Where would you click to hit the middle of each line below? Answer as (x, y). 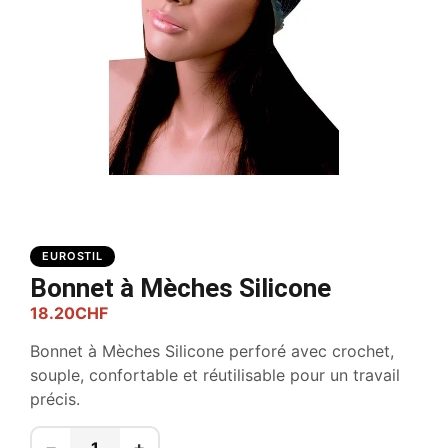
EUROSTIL (73, 256)
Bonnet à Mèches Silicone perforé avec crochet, (212, 351)
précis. (55, 399)
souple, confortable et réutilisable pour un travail (215, 375)
